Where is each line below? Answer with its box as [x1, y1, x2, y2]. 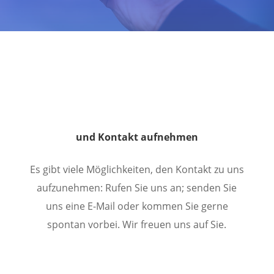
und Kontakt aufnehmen [75, 130, 198, 144]
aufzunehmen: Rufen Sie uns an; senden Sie [37, 181, 237, 195]
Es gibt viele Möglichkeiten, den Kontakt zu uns [29, 163, 244, 177]
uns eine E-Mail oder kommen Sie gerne [45, 199, 228, 213]
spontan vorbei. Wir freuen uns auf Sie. [47, 218, 227, 232]
